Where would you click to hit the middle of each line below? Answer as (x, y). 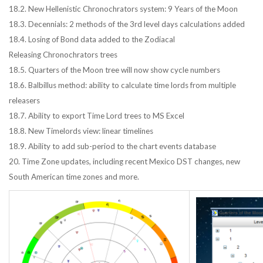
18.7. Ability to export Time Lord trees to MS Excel (97, 116)
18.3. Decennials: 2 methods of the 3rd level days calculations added (127, 24)
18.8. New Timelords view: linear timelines (81, 131)
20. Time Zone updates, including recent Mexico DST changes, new (124, 161)
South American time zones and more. (74, 177)
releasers (24, 100)
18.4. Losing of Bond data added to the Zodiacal (92, 39)
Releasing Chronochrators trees (63, 55)
